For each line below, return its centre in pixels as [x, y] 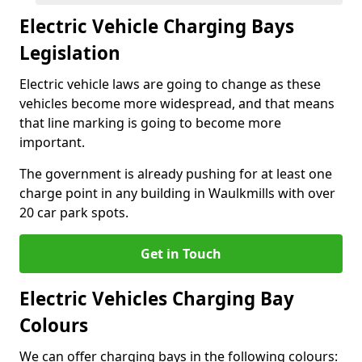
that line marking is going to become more [150, 123]
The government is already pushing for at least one [176, 174]
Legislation [70, 53]
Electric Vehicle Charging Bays [157, 26]
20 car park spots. [74, 213]
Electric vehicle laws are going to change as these [170, 84]
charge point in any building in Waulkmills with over [177, 193]
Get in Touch [181, 254]
